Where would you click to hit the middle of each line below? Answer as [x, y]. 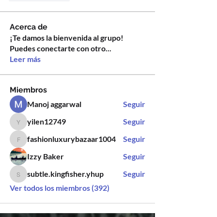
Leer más [25, 59]
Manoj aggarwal [54, 104]
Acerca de [29, 27]
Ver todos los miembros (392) [60, 188]
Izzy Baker [46, 156]
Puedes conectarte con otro [58, 48]
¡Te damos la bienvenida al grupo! [67, 38]
